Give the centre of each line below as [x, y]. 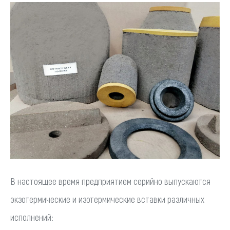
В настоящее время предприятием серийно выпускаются [110, 181]
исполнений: [32, 217]
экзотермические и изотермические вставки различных [107, 199]
